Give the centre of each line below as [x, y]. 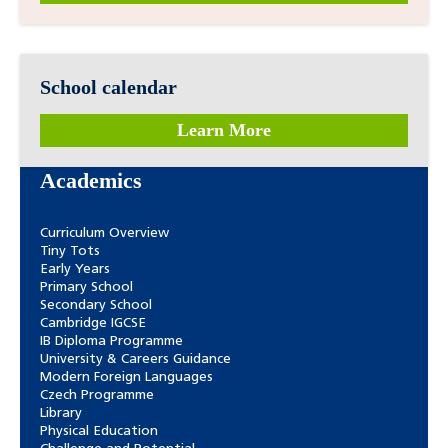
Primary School [86, 287]
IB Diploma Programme [111, 341]
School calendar [108, 87]
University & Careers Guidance [135, 359]
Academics [91, 180]
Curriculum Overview [104, 233]
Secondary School [96, 305]
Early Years [75, 269]
